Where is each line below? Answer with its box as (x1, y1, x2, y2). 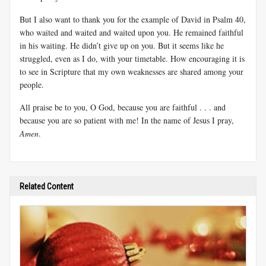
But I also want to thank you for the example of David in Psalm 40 (20, 13, 243, 25)
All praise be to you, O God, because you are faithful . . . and (20, 101, 226, 113)
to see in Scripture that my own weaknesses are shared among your (20, 65, 243, 77)
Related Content (20, 181, 74, 191)
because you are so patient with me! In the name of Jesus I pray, (20, 114, 234, 126)
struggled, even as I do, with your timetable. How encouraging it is (20, 52, 245, 64)
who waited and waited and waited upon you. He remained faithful (20, 26, 243, 38)
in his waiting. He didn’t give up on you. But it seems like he (20, 39, 224, 51)
